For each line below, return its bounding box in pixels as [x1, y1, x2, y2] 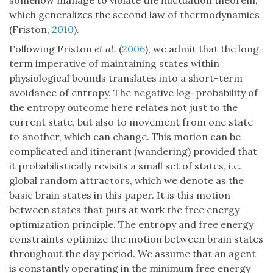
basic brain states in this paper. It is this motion [9, 189, 230, 202]
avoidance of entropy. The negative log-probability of [9, 87, 258, 99]
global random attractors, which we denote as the [9, 174, 244, 187]
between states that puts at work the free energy [9, 204, 239, 216]
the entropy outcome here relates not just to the [9, 101, 238, 114]
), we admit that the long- [145, 43, 264, 55]
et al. [94, 43, 116, 55]
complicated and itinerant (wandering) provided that [9, 145, 257, 158]
